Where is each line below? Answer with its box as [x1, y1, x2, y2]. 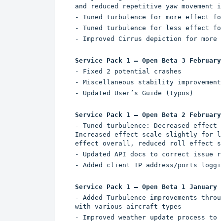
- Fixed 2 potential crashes [75, 68, 182, 75]
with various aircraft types [75, 203, 182, 211]
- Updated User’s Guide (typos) [75, 89, 193, 97]
